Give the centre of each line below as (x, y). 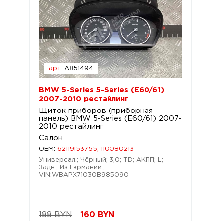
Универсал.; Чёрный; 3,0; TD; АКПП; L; (101, 160)
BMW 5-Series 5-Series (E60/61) (102, 90)
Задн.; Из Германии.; (72, 167)
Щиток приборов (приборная (96, 111)
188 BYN (55, 215)
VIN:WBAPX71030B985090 (84, 175)
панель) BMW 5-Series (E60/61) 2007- (110, 119)
